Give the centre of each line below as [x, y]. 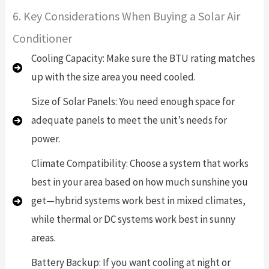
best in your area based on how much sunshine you [139, 182]
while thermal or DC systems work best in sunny [133, 219]
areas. [43, 238]
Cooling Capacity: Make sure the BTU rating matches [143, 59]
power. [45, 139]
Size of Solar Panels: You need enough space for [133, 102]
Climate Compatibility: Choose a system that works [140, 164]
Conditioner [42, 38]
